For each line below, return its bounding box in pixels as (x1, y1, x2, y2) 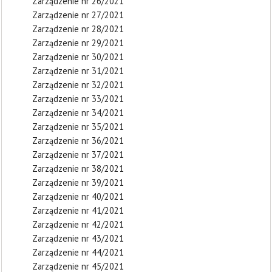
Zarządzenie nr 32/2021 (32, 79, 124, 90)
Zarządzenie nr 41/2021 (32, 205, 124, 216)
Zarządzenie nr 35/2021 (32, 121, 124, 132)
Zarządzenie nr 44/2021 (32, 246, 124, 258)
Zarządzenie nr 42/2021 (32, 219, 124, 230)
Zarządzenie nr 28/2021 (32, 23, 124, 35)
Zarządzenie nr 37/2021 (32, 149, 124, 160)
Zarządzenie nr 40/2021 (32, 191, 124, 202)
